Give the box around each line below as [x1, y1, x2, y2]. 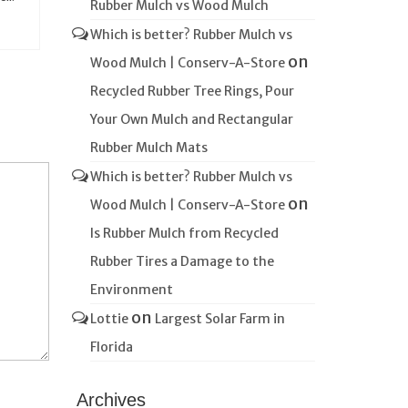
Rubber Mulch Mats [89, 139, 208, 156]
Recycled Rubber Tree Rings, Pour [89, 83, 294, 99]
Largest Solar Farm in [154, 311, 285, 327]
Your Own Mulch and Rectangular [89, 111, 293, 127]
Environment [89, 281, 173, 298]
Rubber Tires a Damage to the [89, 253, 274, 270]
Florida [89, 339, 133, 355]
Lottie [89, 311, 128, 327]
